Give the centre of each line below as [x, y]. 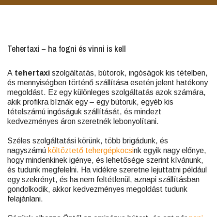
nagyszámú [28, 150]
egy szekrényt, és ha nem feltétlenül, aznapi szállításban [103, 179]
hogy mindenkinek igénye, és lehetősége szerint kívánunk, [105, 160]
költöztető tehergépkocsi [91, 150]
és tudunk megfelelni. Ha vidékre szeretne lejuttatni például [107, 170]
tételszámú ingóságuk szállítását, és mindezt [84, 112]
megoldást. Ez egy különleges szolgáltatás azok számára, [107, 92]
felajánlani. [25, 199]
